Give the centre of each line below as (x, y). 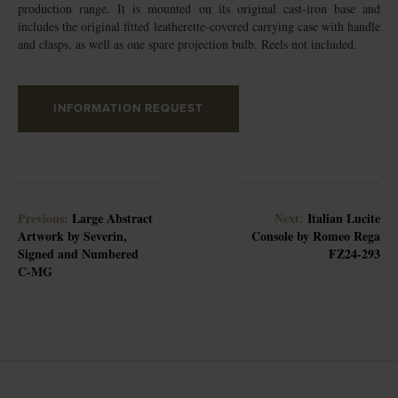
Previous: (45, 218)
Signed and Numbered (78, 254)
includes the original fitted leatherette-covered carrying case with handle (199, 26)
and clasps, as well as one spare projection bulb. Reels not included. (187, 44)
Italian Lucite (344, 218)
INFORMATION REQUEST (128, 108)
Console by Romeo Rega (316, 236)
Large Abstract (112, 218)
